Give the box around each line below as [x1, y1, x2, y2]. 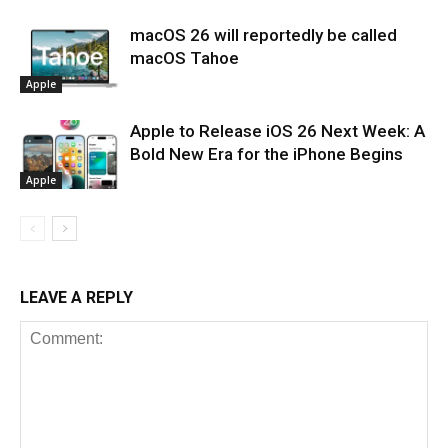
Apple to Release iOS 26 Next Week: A [130, 120, 425, 141]
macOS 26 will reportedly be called [130, 24, 397, 45]
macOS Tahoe [130, 47, 239, 68]
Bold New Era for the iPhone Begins [130, 143, 403, 164]
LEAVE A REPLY [20, 287, 133, 307]
